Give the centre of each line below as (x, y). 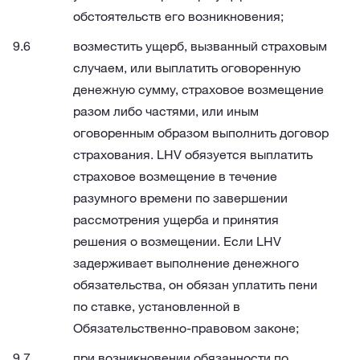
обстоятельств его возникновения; (178, 16)
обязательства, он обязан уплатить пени (195, 284)
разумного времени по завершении (180, 198)
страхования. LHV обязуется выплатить (193, 154)
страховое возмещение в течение (175, 176)
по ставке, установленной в (157, 306)
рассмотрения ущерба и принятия (176, 219)
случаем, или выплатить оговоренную (187, 67)
